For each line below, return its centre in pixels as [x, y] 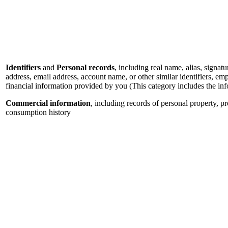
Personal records [85, 68]
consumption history [38, 112]
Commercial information [48, 103]
